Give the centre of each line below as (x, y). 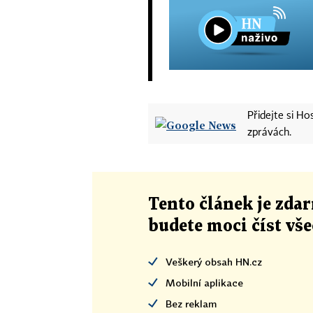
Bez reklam (191, 303)
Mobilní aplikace (204, 282)
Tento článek (203, 204)
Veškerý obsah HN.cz (214, 261)
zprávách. (269, 132)
